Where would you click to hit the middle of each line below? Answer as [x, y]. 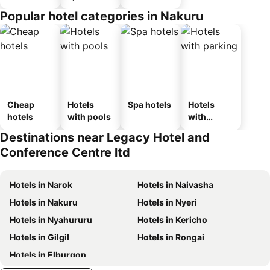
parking [204, 129]
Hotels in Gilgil [39, 237]
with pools [89, 117]
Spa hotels [149, 105]
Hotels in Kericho [172, 220]
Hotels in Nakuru [44, 202]
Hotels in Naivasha [175, 185]
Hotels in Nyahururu [51, 220]
